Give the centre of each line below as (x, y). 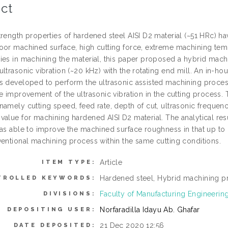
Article (111, 162)
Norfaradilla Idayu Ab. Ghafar (150, 210)
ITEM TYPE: (69, 162)
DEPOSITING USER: (51, 209)
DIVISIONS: (69, 194)
